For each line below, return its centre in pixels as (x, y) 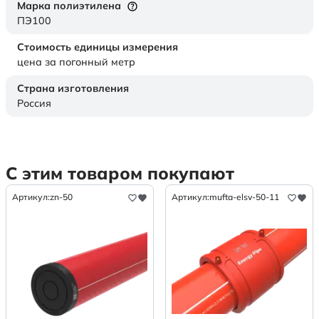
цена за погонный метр (76, 62)
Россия (34, 104)
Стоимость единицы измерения (98, 47)
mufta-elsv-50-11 (244, 197)
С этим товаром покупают (120, 173)
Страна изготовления (73, 89)
